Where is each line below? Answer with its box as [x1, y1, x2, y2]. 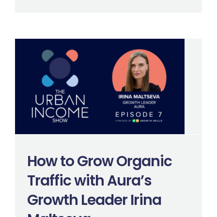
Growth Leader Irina [27, 190, 161, 210]
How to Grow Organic [27, 151, 172, 171]
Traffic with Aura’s [27, 170, 152, 191]
